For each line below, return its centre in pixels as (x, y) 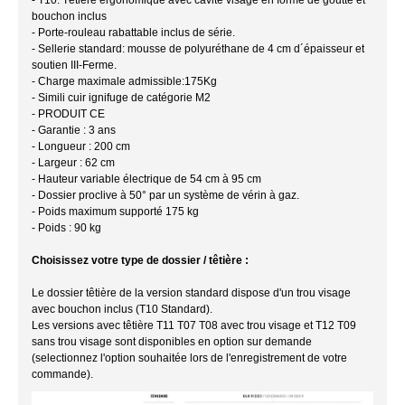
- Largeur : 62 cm (75, 162)
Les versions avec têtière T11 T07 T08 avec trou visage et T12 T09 (194, 325)
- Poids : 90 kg (66, 227)
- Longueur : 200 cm (81, 146)
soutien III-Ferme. (75, 65)
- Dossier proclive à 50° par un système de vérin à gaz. (165, 195)
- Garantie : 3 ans (74, 130)
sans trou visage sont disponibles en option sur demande (172, 341)
